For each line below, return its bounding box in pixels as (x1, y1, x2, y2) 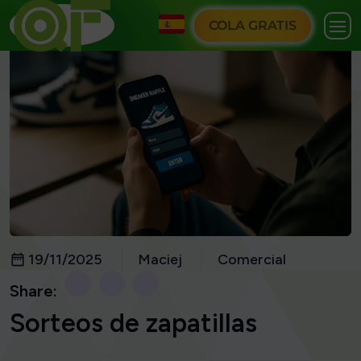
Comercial (218, 251, 286, 269)
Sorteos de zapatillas (10, 308, 257, 339)
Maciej (138, 251, 182, 269)
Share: (10, 281, 57, 301)
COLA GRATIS (209, 17, 297, 33)
